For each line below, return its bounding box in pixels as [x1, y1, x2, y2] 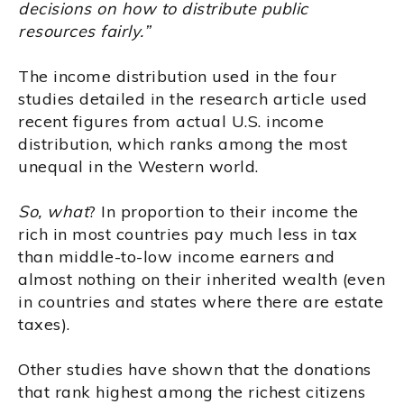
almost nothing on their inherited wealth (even [18, 269, 385, 290]
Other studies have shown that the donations [18, 359, 372, 381]
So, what [18, 201, 88, 223]
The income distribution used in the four [18, 66, 336, 87]
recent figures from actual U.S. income [18, 111, 324, 133]
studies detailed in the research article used [18, 88, 368, 110]
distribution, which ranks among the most [18, 133, 347, 155]
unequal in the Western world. [18, 156, 259, 178]
